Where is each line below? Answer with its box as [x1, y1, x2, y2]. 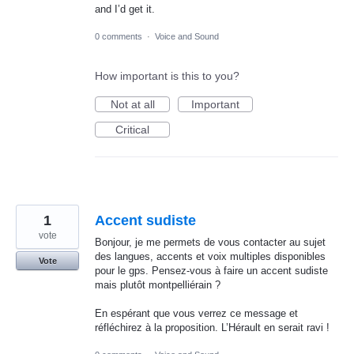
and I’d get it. [95, 2, 155, 15]
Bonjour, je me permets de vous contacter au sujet [95, 235, 326, 248]
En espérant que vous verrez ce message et [95, 307, 298, 320]
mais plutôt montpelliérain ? [95, 278, 220, 291]
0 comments [95, 31, 142, 41]
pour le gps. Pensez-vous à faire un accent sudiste [95, 264, 328, 277]
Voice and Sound [155, 31, 219, 41]
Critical [115, 122, 149, 136]
